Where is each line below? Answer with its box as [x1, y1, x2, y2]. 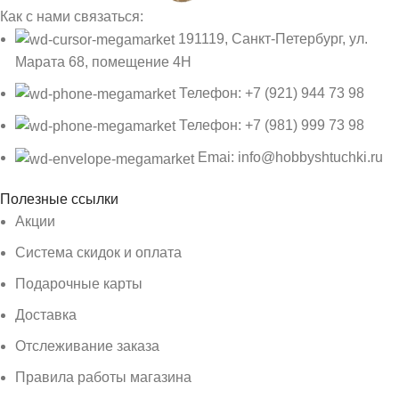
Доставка [15, 306, 77, 322]
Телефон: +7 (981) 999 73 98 [179, 118, 364, 134]
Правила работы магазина [15, 369, 191, 385]
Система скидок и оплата [15, 244, 182, 260]
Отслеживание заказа [15, 338, 159, 354]
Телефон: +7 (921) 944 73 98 [179, 85, 364, 101]
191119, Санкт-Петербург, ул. [178, 30, 368, 46]
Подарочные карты [15, 275, 142, 291]
